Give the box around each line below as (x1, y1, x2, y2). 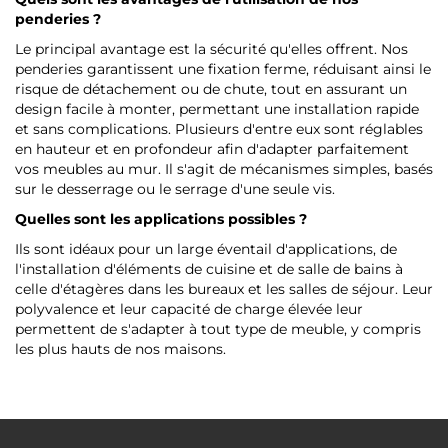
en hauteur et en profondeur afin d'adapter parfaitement (15, 139, 409, 158)
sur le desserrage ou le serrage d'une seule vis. (15, 179, 335, 198)
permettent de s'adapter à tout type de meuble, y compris (15, 319, 421, 338)
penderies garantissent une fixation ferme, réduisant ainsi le (15, 59, 431, 78)
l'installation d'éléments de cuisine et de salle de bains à (15, 259, 403, 278)
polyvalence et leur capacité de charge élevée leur (15, 299, 363, 318)
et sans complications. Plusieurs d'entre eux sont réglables (15, 119, 423, 138)
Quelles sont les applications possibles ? (15, 209, 307, 228)
